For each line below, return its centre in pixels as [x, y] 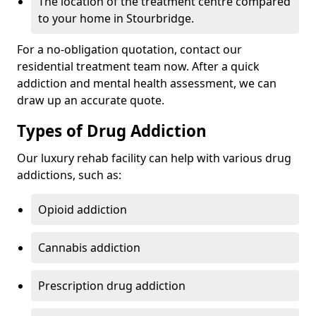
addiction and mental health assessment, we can [147, 84]
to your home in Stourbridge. [116, 19]
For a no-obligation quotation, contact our [129, 50]
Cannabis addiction [89, 248]
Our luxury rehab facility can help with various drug [154, 158]
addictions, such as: [69, 175]
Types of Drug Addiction [112, 131]
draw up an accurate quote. [91, 101]
